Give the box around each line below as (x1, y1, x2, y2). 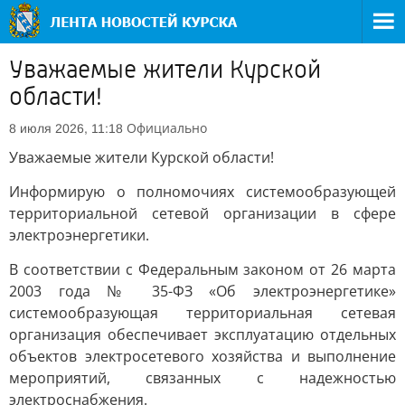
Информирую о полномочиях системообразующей (9, 182, 396, 202)
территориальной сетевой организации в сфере (9, 203, 396, 223)
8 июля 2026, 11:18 (9, 121, 123, 136)
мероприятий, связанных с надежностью (9, 368, 396, 388)
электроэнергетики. (9, 225, 149, 245)
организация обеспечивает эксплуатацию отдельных (9, 325, 396, 344)
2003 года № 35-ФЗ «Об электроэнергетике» (9, 281, 396, 301)
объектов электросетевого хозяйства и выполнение (9, 346, 396, 366)
